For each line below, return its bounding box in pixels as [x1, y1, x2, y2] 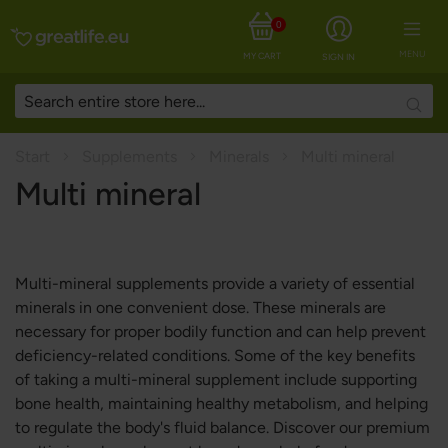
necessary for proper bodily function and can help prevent [15, 322, 426, 341]
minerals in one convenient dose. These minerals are [15, 298, 386, 317]
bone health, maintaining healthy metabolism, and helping [15, 394, 428, 413]
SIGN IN [322, 51, 355, 62]
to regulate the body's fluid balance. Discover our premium [15, 418, 430, 437]
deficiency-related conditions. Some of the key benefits [15, 346, 415, 365]
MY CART [243, 50, 281, 61]
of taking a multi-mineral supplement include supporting [15, 370, 417, 389]
